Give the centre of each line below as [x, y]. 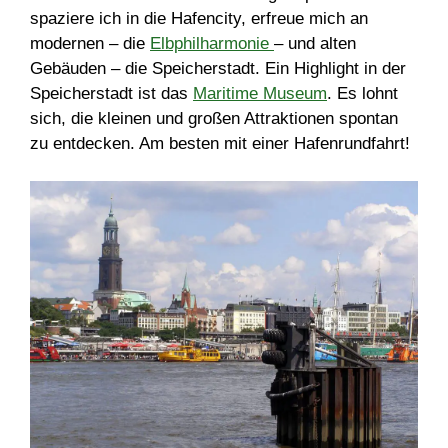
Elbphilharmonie [212, 43]
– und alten [315, 43]
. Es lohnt [362, 93]
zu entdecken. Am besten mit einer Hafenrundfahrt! [220, 143]
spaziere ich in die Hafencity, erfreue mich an [199, 18]
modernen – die [90, 43]
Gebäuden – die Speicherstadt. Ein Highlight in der [218, 68]
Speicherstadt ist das [111, 93]
